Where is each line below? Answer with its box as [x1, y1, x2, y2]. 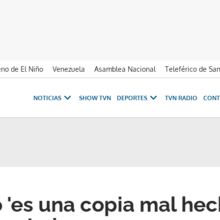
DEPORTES [117, 94, 147, 102]
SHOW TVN [79, 94, 111, 102]
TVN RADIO [165, 94, 197, 102]
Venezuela [53, 65, 85, 73]
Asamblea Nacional [94, 65, 156, 73]
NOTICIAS [33, 94, 61, 102]
